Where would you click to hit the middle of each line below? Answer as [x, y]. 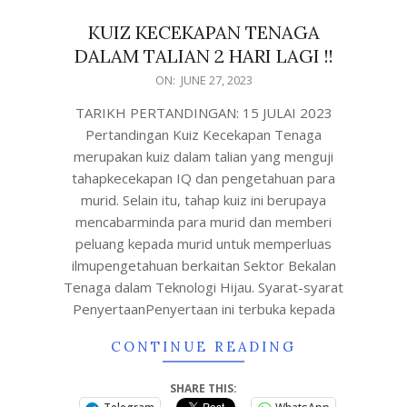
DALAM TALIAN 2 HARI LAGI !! [203, 56]
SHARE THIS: [203, 388]
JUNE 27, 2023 [216, 80]
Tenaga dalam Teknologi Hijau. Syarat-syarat [203, 287]
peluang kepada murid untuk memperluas [203, 243]
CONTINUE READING [203, 347]
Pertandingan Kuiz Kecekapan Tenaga [203, 134]
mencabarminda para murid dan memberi [203, 222]
